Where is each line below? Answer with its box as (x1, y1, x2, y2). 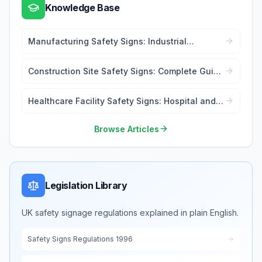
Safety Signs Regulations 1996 (27, 234, 133, 243)
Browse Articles (94, 123, 159, 134)
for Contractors (28, 78, 90, 88)
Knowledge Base (45, 1, 120, 13)
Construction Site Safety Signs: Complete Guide (28, 65, 224, 76)
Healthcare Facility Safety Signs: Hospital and (28, 95, 216, 106)
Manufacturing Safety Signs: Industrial (28, 36, 187, 46)
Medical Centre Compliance (28, 108, 142, 118)
